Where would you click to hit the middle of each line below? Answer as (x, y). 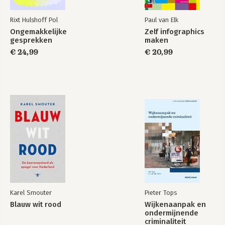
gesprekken (31, 40)
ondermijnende (172, 213)
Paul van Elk (161, 20)
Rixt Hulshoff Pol (34, 20)
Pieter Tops (161, 193)
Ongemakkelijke (38, 32)
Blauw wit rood (36, 204)
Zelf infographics (175, 32)
